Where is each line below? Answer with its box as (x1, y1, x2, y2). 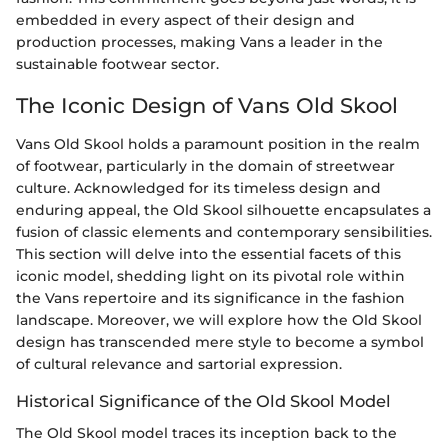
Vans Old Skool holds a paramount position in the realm (16, 134, 420, 153)
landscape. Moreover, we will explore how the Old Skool (16, 310, 422, 329)
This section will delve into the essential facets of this (16, 244, 401, 263)
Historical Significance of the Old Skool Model (16, 390, 391, 411)
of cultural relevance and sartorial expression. (16, 354, 342, 373)
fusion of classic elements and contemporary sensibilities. (16, 222, 432, 241)
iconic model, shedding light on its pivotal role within (16, 266, 405, 285)
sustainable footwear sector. (16, 55, 219, 74)
